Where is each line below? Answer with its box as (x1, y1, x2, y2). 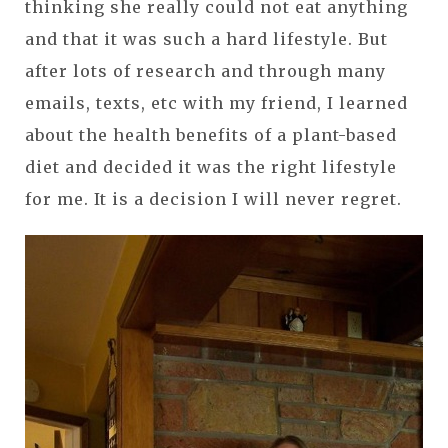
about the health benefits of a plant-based (25, 124, 397, 145)
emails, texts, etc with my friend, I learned (25, 92, 408, 113)
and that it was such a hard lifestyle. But (25, 28, 388, 49)
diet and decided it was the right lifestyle (25, 156, 397, 177)
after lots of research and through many (25, 60, 386, 81)
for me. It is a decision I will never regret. (25, 188, 402, 209)
